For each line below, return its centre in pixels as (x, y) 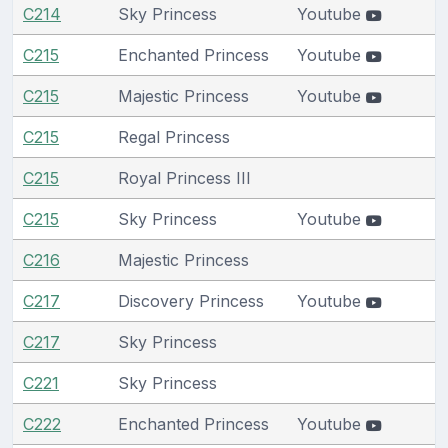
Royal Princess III (184, 177)
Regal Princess (174, 136)
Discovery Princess (191, 300)
